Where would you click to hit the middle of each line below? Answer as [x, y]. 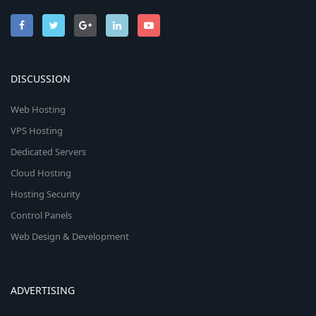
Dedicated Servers [48, 152]
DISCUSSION [41, 79]
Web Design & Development [70, 237]
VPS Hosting [37, 131]
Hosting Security [45, 194]
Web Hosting [38, 110]
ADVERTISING [43, 291]
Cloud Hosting [41, 173]
